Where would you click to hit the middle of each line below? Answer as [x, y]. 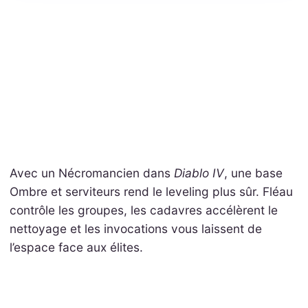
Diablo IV [199, 173]
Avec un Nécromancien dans [91, 173]
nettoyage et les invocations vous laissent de [135, 228]
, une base [253, 173]
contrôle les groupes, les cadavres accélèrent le [143, 210]
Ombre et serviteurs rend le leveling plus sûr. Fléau [151, 191]
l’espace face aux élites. [76, 247]
